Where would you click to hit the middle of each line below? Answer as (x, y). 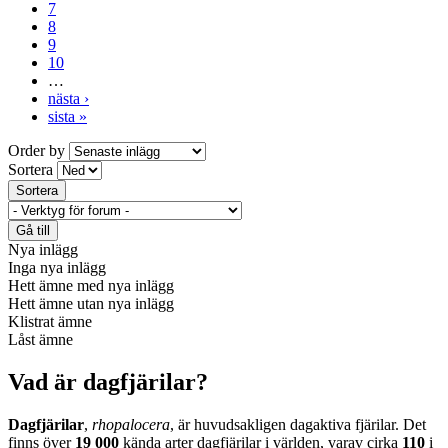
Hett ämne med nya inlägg (91, 286)
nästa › (68, 99)
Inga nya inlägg (57, 268)
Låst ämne (40, 340)
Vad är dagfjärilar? (108, 382)
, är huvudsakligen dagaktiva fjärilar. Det (298, 425)
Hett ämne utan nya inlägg (91, 304)
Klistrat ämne (50, 322)
